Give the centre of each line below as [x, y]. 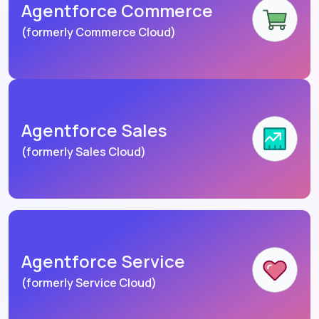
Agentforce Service [103, 261]
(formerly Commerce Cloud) [99, 32]
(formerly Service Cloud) [89, 283]
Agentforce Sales [94, 130]
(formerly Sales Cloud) [84, 152]
